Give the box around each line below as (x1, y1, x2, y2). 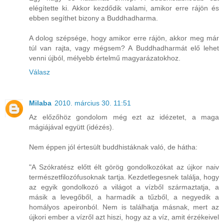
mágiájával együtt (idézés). (29, 123, 114, 131)
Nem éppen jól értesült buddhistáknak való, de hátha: (29, 143, 197, 151)
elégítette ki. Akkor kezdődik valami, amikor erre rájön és (29, 4, 219, 12)
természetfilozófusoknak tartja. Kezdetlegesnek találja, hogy (29, 173, 219, 181)
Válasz (29, 68, 50, 76)
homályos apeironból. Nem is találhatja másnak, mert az (29, 203, 219, 211)
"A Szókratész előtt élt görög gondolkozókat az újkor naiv (29, 163, 219, 171)
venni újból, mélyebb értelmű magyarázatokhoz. (29, 54, 180, 62)
